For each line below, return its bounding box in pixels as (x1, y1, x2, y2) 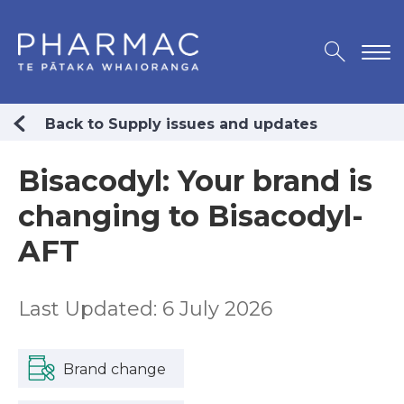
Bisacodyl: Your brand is (18, 163, 372, 199)
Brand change (63, 361, 166, 379)
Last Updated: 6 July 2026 (18, 297, 272, 322)
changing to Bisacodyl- (18, 198, 363, 234)
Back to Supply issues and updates (45, 115, 317, 133)
